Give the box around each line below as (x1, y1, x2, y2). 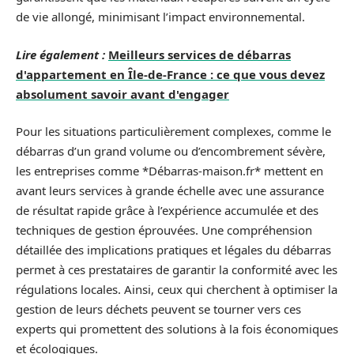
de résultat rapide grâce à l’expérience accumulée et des (16, 202, 318, 218)
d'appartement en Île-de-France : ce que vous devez (16, 66, 325, 82)
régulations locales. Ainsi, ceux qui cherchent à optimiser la (16, 281, 337, 297)
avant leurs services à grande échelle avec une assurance (16, 183, 324, 198)
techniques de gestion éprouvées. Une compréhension (16, 222, 312, 238)
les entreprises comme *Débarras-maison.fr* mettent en (16, 163, 323, 179)
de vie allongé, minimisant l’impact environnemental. (16, 9, 305, 24)
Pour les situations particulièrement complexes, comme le (16, 123, 331, 139)
